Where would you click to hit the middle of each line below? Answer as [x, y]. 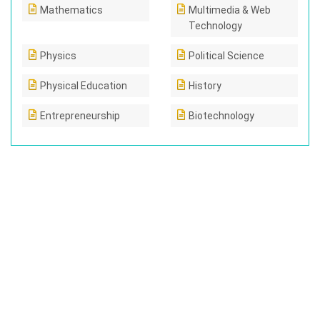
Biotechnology [221, 116]
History [205, 86]
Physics [58, 56]
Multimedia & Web [230, 10]
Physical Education [84, 86]
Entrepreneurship [80, 116]
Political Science [226, 56]
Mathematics [71, 10]
